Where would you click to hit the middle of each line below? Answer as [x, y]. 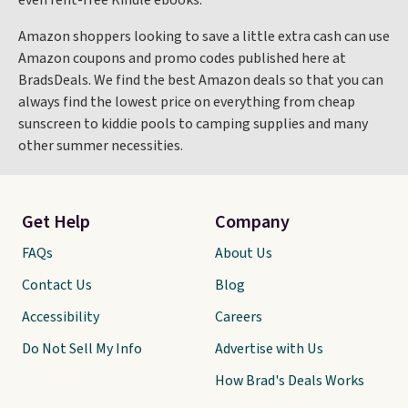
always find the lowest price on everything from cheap [187, 102]
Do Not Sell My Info [82, 349]
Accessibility [61, 317]
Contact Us [57, 285]
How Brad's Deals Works [290, 381]
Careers [239, 317]
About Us [244, 253]
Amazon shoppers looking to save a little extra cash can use [204, 36]
